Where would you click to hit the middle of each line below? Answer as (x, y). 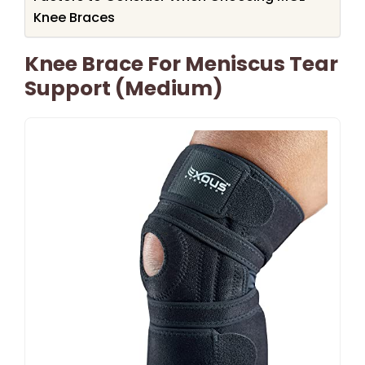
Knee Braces (74, 17)
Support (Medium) (124, 88)
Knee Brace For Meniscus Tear (181, 64)
